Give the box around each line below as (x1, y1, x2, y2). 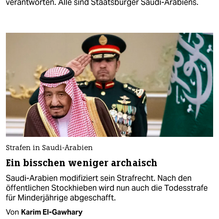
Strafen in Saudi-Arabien (6, 144, 93, 152)
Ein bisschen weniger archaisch (6, 156, 157, 169)
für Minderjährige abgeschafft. (6, 192, 116, 203)
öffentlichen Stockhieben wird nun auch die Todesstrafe (6, 182, 208, 193)
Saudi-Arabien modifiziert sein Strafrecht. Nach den (6, 173, 192, 183)
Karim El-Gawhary (21, 207, 83, 217)
